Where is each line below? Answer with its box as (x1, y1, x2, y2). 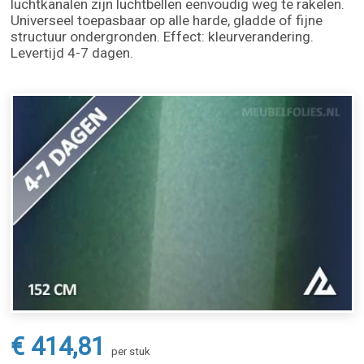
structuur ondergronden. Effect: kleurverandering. (11, 28, 314, 45)
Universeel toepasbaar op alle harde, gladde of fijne (11, 12, 323, 28)
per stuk (111, 344, 151, 357)
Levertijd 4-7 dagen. (11, 45, 134, 61)
